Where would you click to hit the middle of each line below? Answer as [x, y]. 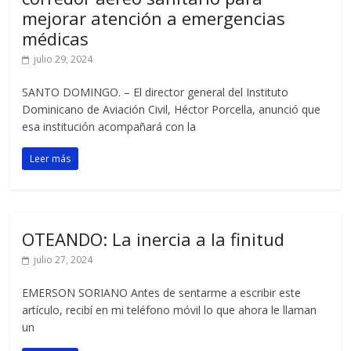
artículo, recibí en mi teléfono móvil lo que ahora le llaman [170, 310]
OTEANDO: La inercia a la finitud [154, 239]
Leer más [51, 159]
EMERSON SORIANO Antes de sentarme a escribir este [162, 293]
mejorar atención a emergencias [154, 18]
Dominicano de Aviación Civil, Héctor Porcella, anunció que [172, 110]
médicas [56, 39]
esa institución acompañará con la [109, 127]
